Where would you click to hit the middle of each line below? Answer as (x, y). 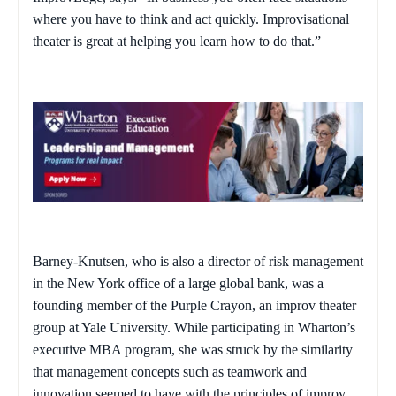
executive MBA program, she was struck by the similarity (193, 350)
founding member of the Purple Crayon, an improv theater (194, 306)
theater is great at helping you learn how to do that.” (177, 41)
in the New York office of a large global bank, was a (178, 284)
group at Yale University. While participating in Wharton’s (194, 328)
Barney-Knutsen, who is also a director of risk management (198, 262)
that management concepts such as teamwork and (170, 372)
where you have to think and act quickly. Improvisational (191, 19)
